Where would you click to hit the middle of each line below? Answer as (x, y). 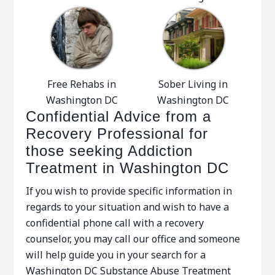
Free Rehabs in (82, 84)
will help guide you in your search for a (116, 255)
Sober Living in (193, 84)
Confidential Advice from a (119, 116)
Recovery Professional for (117, 134)
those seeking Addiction (110, 151)
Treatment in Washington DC (128, 168)
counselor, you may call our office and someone (133, 239)
